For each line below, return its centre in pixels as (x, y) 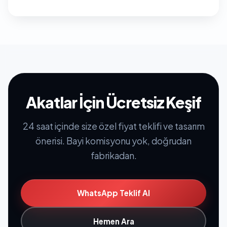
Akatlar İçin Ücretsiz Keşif (113, 102)
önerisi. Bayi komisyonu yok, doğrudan (113, 141)
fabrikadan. (113, 155)
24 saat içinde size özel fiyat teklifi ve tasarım (113, 126)
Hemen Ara (113, 221)
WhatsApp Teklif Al (113, 193)
